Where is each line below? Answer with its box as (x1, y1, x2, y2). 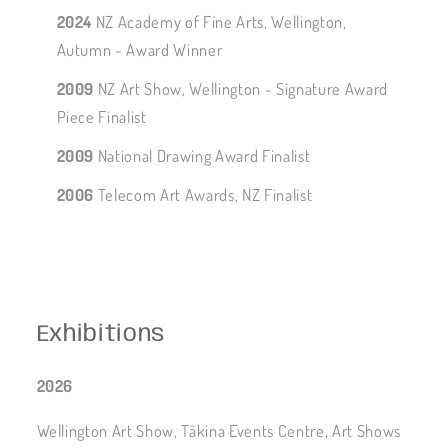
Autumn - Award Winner (56, 39, 223, 61)
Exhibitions (36, 323, 166, 348)
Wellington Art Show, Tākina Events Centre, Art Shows (36, 419, 401, 441)
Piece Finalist (56, 106, 147, 128)
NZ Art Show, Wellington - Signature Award (94, 78, 388, 100)
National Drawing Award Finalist (94, 145, 311, 167)
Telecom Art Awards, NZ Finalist (94, 184, 313, 206)
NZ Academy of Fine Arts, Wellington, (92, 11, 347, 33)
